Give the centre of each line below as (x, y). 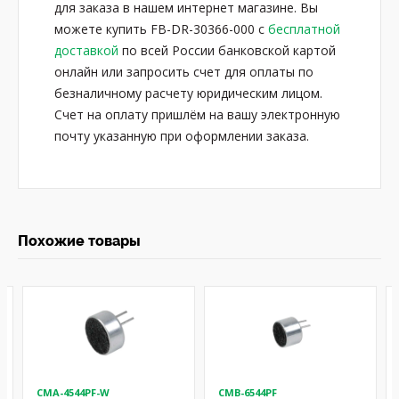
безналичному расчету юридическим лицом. (188, 93)
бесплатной (304, 29)
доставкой (86, 50)
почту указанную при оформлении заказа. (182, 136)
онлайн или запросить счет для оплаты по (184, 72)
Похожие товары (79, 241)
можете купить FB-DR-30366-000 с (161, 29)
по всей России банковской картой (227, 50)
